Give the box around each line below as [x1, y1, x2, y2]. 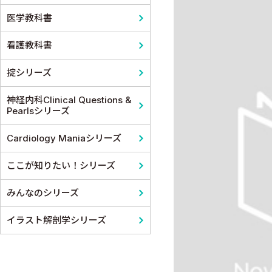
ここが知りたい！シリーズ [7, 159, 115, 171]
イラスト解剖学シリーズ [7, 214, 106, 226]
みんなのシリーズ [7, 186, 79, 199]
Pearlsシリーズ [7, 104, 70, 117]
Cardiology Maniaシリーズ [7, 132, 121, 144]
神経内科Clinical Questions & [7, 93, 131, 106]
